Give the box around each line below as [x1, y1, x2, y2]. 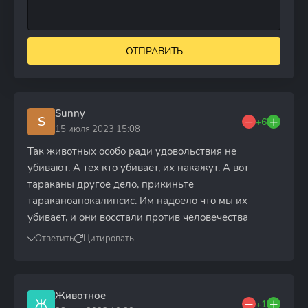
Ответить [35, 232, 74, 245]
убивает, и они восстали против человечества [27, 210, 248, 224]
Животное [55, 289, 106, 302]
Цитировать [83, 232, 134, 245]
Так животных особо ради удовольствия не [27, 144, 236, 158]
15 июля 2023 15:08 [55, 123, 140, 135]
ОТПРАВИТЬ [125, 44, 183, 58]
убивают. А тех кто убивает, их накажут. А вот [27, 161, 249, 175]
